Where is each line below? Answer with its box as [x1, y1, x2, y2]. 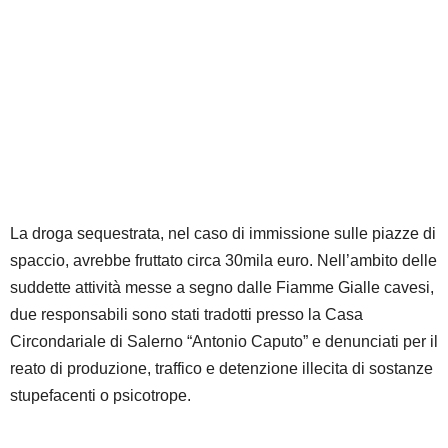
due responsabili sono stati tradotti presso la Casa [10, 306, 363, 324]
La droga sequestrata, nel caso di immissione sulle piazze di [10, 225, 436, 243]
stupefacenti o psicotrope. [10, 387, 191, 405]
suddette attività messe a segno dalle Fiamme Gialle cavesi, [10, 279, 434, 297]
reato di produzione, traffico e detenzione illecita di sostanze [10, 360, 433, 378]
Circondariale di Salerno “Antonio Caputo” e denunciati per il [10, 333, 438, 351]
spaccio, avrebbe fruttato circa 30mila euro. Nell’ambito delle [10, 252, 437, 270]
